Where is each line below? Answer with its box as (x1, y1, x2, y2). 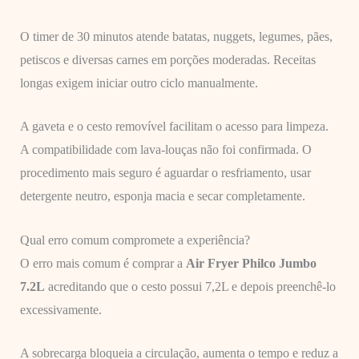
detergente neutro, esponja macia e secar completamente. (19, 189, 305, 204)
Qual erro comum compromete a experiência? (19, 232, 250, 247)
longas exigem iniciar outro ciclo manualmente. (19, 75, 258, 90)
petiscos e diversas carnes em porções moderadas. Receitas (19, 52, 316, 67)
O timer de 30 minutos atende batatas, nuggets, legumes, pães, (19, 29, 333, 43)
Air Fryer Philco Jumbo (185, 256, 317, 270)
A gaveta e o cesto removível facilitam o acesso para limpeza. (19, 119, 329, 134)
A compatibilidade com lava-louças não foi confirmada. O (19, 143, 312, 157)
